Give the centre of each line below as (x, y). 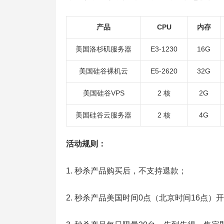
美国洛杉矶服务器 (103, 49)
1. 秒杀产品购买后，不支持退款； (126, 171)
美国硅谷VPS (103, 93)
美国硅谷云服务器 (103, 115)
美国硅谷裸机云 (103, 71)
